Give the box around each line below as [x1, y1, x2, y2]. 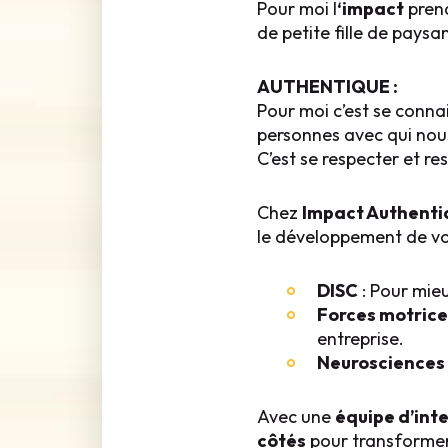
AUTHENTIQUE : [256, 75, 398, 98]
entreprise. [316, 327, 404, 350]
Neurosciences [316, 351, 445, 374]
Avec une [256, 405, 335, 428]
